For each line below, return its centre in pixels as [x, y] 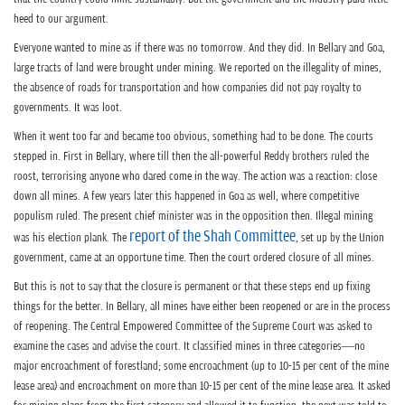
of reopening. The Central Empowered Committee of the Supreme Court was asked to [193, 326]
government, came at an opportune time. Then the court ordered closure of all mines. [194, 258]
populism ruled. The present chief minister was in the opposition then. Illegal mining [193, 216]
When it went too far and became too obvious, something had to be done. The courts [193, 137]
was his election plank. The [71, 238]
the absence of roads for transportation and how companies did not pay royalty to [188, 88]
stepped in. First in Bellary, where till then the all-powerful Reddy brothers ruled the [191, 156]
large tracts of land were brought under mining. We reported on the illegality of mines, [198, 68]
